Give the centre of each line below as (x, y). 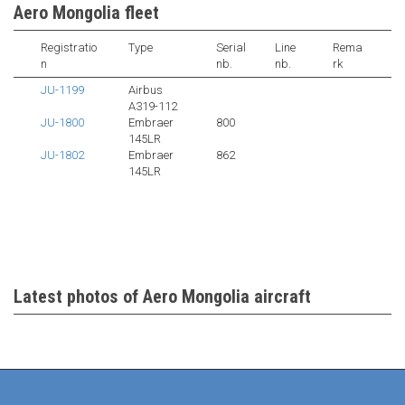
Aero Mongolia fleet (86, 13)
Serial (231, 47)
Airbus (146, 90)
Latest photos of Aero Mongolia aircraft (162, 297)
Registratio (69, 47)
